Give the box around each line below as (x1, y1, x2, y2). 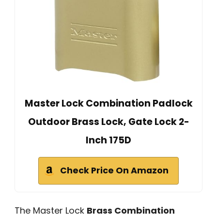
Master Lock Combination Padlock (24, 96, 193, 110)
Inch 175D (86, 133, 131, 147)
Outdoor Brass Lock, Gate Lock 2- (28, 115, 189, 128)
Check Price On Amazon (60, 164, 169, 176)
